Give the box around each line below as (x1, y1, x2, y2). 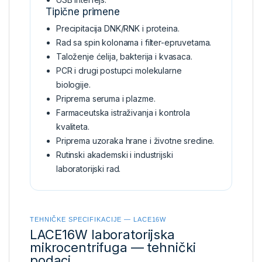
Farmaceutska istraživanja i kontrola (56, 107, 190, 118)
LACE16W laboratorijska (30, 226, 175, 242)
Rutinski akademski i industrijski (56, 149, 173, 160)
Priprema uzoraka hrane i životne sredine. (56, 135, 215, 146)
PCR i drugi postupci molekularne (56, 65, 182, 75)
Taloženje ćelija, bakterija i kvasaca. (56, 51, 192, 61)
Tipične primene (46, 5, 120, 18)
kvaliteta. (56, 121, 89, 132)
